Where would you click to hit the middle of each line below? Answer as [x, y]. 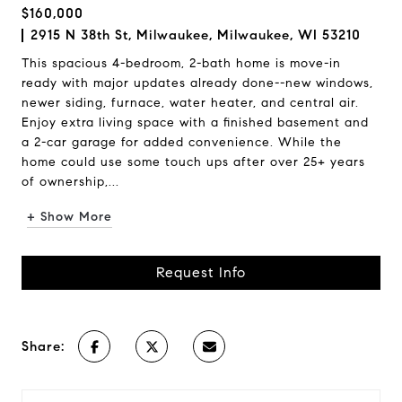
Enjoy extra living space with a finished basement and [195, 122]
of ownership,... [70, 182]
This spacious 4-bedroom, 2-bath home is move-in [181, 63]
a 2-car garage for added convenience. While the [182, 142]
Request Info [201, 272]
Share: [43, 346]
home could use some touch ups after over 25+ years [193, 162]
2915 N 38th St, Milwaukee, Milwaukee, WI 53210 [196, 35]
